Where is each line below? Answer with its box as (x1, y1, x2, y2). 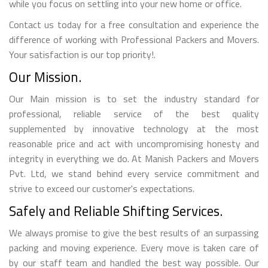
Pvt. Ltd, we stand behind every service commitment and (9, 166, 259, 181)
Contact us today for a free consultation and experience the (9, 17, 259, 32)
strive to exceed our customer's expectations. (9, 181, 194, 196)
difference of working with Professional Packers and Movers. (9, 32, 259, 47)
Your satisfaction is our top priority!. (9, 47, 156, 62)
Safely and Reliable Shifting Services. (9, 200, 223, 221)
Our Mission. (9, 66, 81, 87)
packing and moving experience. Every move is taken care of (9, 240, 259, 255)
